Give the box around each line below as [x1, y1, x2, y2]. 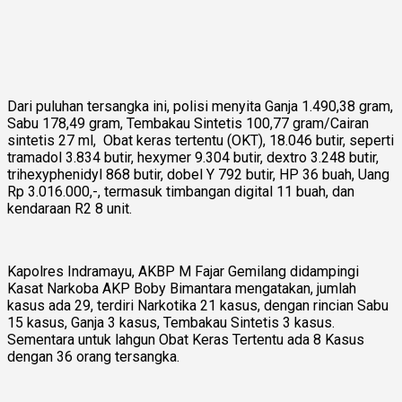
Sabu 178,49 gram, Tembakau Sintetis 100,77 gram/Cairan [7, 114, 369, 132]
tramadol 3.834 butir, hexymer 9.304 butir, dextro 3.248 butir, [7, 148, 379, 166]
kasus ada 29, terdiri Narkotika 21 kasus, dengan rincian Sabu [7, 296, 389, 314]
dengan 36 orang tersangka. [7, 347, 179, 365]
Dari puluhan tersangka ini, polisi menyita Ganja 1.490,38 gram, [7, 97, 393, 115]
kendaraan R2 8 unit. [7, 199, 132, 217]
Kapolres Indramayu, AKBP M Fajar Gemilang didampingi [7, 262, 359, 280]
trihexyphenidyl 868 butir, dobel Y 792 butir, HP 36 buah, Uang [7, 165, 389, 183]
